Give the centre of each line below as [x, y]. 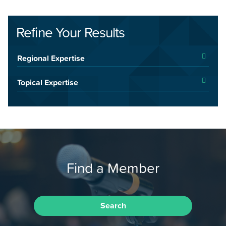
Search [113, 206]
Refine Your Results [71, 33]
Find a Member [113, 168]
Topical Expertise [48, 82]
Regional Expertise [51, 58]
